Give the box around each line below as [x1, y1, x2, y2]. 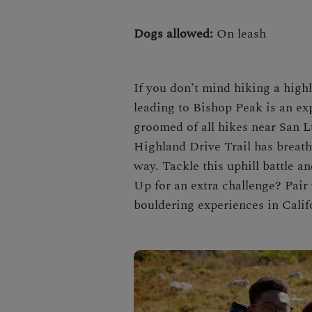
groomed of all [134, 117, 214, 136]
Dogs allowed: [134, 24, 213, 43]
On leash [213, 24, 266, 43]
